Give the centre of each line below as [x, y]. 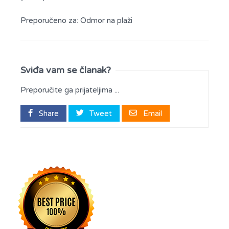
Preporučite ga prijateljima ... [70, 90]
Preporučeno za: [50, 20]
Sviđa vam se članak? [66, 70]
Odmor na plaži [106, 20]
